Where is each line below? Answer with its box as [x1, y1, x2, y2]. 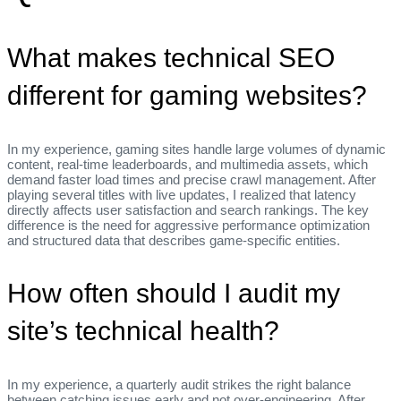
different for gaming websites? [7, 81, 367, 111]
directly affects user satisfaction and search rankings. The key [7, 202, 369, 218]
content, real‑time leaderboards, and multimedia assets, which [7, 157, 368, 173]
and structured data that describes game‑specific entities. [7, 233, 340, 249]
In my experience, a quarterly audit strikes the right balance [7, 377, 351, 393]
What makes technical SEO [7, 43, 335, 73]
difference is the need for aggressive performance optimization [7, 218, 370, 234]
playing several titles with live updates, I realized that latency [7, 187, 356, 203]
